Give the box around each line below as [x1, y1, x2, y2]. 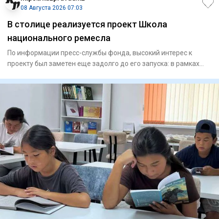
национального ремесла [7, 32, 110, 43]
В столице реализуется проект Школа [7, 19, 167, 29]
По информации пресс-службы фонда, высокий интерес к [7, 48, 192, 57]
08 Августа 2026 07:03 [21, 4, 83, 11]
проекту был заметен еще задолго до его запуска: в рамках [7, 59, 199, 67]
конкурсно [7, 70, 41, 78]
